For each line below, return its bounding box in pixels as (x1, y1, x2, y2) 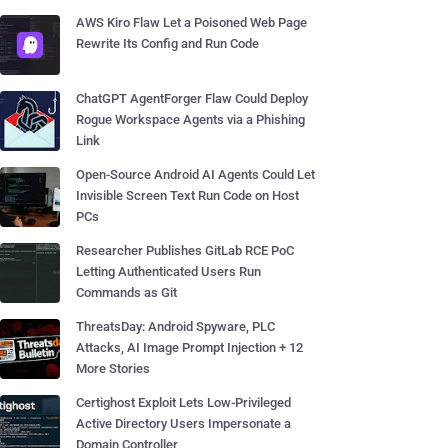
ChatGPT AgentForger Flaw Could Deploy (76, 91, 308, 106)
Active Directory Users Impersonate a (76, 416, 291, 431)
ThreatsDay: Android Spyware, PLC (76, 319, 275, 334)
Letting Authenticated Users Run (76, 264, 261, 279)
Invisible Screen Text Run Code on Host (76, 188, 299, 203)
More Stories (76, 361, 150, 376)
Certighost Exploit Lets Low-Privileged (76, 395, 291, 410)
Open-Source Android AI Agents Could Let (76, 167, 315, 182)
